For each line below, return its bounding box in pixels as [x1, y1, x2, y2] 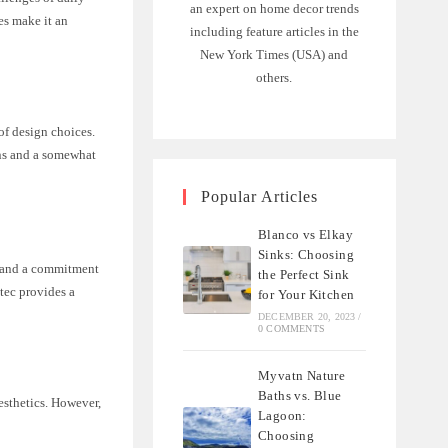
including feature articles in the [189, 24, 359, 40]
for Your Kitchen [258, 287, 355, 303]
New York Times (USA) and [200, 47, 349, 63]
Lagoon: [258, 408, 307, 424]
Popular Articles [200, 188, 318, 206]
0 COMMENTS [258, 323, 326, 335]
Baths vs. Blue [258, 388, 342, 404]
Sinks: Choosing [258, 247, 355, 263]
